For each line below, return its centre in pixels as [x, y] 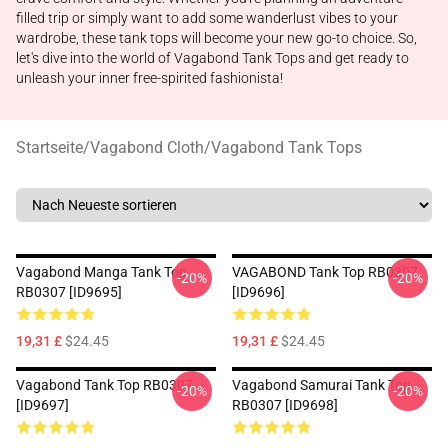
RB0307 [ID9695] [69, 292]
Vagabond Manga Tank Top [101, 272]
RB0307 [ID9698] [285, 405]
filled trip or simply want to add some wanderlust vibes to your [207, 18]
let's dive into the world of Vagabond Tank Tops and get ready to [212, 58]
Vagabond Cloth [147, 147]
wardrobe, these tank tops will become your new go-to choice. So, [216, 38]
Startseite [49, 147]
